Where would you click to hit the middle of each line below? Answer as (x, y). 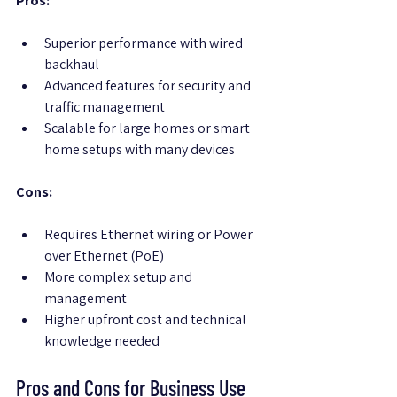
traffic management (105, 107)
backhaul (72, 65)
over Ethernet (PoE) (104, 256)
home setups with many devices (140, 150)
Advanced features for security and (149, 86)
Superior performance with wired (145, 43)
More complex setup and (120, 277)
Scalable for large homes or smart (148, 128)
